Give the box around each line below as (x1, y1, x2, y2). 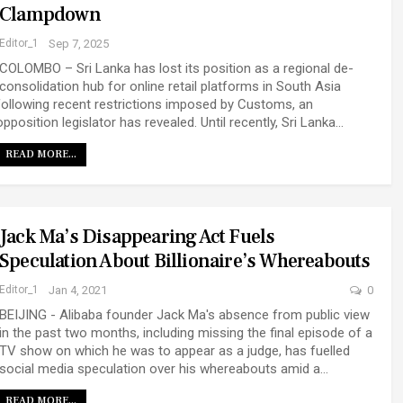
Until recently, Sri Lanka (201, 114, 336, 131)
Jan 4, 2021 (49, 283, 107, 298)
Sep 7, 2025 (49, 37, 109, 51)
